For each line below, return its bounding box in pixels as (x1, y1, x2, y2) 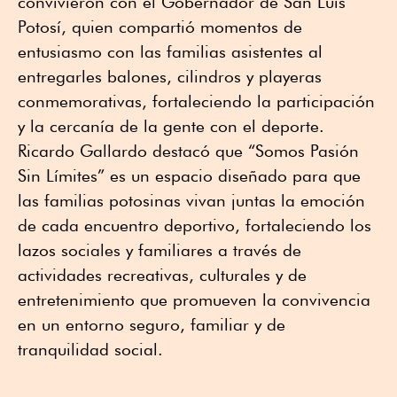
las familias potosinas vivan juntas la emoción (18, 191, 365, 211)
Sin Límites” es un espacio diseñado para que (18, 166, 361, 186)
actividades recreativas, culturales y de (18, 265, 307, 285)
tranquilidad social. (18, 339, 163, 360)
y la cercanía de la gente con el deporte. (18, 116, 324, 136)
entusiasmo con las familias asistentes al (18, 42, 323, 62)
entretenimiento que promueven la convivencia (18, 290, 370, 310)
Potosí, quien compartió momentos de (18, 17, 302, 37)
